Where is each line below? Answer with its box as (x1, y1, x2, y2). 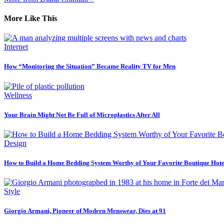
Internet (4, 42, 28, 51)
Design (4, 138, 26, 147)
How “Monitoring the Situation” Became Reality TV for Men (4, 62, 175, 70)
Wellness (4, 90, 32, 99)
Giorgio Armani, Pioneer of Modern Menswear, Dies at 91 (4, 207, 166, 215)
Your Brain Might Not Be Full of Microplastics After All (4, 110, 160, 118)
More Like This (4, 13, 57, 22)
